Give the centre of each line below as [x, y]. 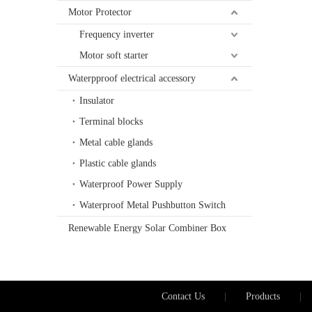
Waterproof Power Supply [131, 185]
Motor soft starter [114, 56]
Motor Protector [100, 13]
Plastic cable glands [118, 164]
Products [263, 297]
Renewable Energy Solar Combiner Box [147, 228]
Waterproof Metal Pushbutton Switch [153, 205]
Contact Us [183, 297]
